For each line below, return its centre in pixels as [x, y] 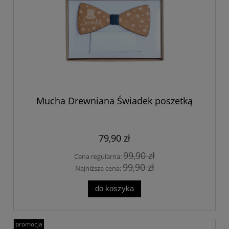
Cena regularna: [99, 156]
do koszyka [114, 189]
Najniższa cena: [99, 168]
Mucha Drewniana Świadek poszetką [114, 100]
